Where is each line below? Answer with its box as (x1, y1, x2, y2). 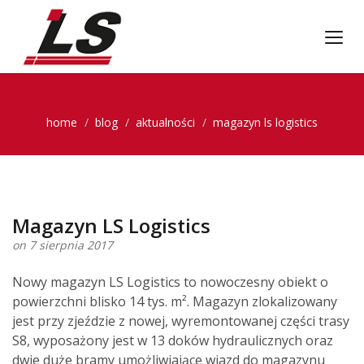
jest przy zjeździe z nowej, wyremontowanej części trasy (12, 312, 349, 330)
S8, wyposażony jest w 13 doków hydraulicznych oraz (12, 331, 333, 349)
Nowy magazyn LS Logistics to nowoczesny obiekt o (12, 273, 328, 291)
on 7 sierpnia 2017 (12, 237, 113, 253)
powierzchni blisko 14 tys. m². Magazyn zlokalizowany (12, 292, 337, 310)
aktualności (136, 115, 195, 130)
